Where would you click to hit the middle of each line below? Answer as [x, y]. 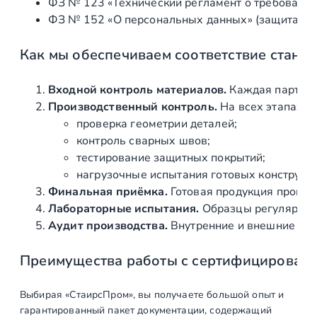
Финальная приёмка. [108, 192]
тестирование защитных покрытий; [171, 158]
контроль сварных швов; [144, 141]
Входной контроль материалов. [138, 90]
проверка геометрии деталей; [157, 124]
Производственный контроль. [133, 107]
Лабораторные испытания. [124, 209]
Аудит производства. [108, 226]
